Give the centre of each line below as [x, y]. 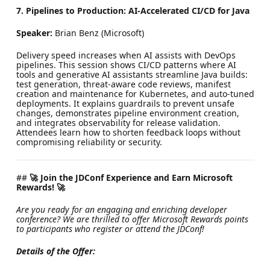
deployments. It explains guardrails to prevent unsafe [125, 103]
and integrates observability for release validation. [118, 122]
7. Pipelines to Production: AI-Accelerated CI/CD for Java [133, 10]
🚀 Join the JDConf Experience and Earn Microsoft [131, 177]
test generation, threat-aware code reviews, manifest [123, 84]
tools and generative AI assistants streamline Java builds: [132, 74]
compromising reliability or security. [89, 142]
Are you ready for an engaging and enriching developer [121, 209]
